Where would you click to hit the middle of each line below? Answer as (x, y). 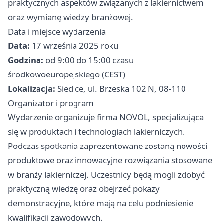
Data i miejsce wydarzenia (57, 31)
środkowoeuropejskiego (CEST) (67, 74)
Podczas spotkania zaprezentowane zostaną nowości (108, 146)
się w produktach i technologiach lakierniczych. (96, 131)
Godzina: (26, 60)
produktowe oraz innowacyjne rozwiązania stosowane (110, 160)
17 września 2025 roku (74, 46)
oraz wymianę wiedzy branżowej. (71, 17)
